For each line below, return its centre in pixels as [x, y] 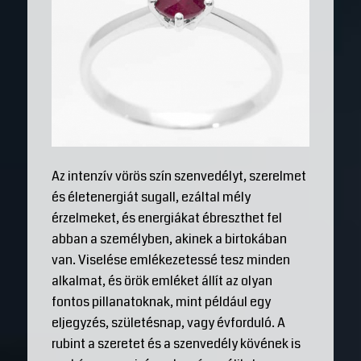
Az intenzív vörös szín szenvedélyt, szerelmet [178, 176]
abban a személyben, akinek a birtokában [169, 239]
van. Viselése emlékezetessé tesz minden [170, 260]
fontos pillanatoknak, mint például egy [161, 302]
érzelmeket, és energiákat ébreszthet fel [166, 218]
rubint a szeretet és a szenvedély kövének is [176, 344]
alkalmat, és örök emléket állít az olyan [162, 281]
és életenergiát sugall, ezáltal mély [151, 197]
